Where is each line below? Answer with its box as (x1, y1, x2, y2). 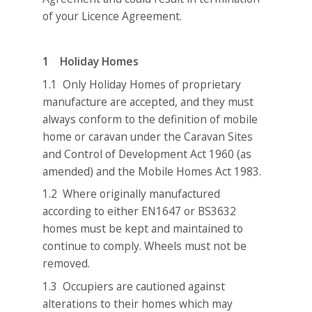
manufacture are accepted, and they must (42, 93, 254, 109)
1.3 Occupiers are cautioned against (42, 278, 226, 294)
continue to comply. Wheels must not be (42, 238, 247, 254)
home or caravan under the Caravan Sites (42, 128, 253, 144)
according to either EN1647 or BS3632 (42, 203, 237, 219)
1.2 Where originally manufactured (42, 186, 221, 202)
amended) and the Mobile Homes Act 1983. (42, 163, 262, 179)
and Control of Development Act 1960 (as (42, 146, 252, 162)
